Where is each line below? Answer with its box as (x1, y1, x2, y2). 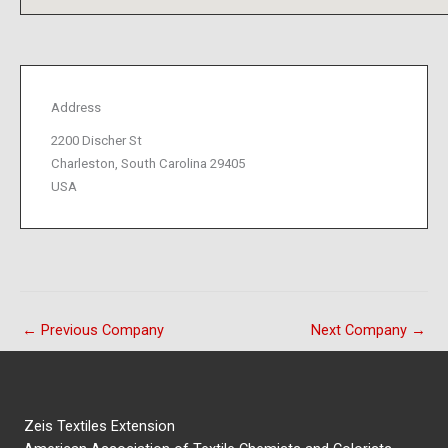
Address (51, 99, 101, 115)
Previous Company (37, 321, 164, 340)
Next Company (311, 321, 411, 340)
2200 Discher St (51, 132, 142, 148)
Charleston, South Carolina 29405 (51, 155, 245, 171)
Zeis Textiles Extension (24, 417, 175, 436)
